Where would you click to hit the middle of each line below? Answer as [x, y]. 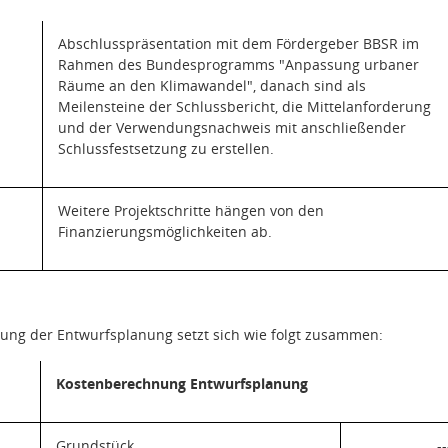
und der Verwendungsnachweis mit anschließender [231, 127]
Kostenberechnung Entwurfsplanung [181, 383]
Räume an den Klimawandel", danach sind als [211, 85]
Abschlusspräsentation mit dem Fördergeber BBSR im [238, 43]
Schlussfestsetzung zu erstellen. [165, 148]
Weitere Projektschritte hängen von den [190, 210]
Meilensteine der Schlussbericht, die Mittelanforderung [244, 106]
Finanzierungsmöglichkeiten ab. [164, 231]
